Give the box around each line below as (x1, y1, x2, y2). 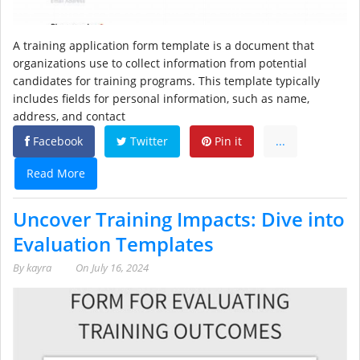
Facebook (30, 133, 83, 149)
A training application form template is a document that (13, 37, 314, 53)
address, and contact (13, 108, 125, 124)
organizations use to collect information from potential (13, 55, 307, 71)
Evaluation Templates (13, 230, 214, 257)
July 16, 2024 (92, 260, 149, 275)
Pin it (211, 133, 242, 149)
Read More (27, 165, 85, 181)
